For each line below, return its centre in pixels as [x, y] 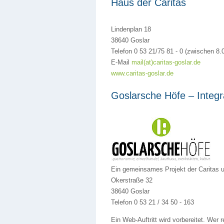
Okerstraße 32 [132, 180]
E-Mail [121, 62]
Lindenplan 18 [131, 29]
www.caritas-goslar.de [142, 73]
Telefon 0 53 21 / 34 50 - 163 [152, 202]
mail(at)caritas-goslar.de [166, 62]
